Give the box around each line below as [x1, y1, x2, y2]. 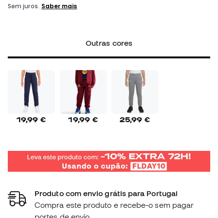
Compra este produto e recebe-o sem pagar [35, 200, 194, 210]
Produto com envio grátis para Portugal [35, 189, 178, 198]
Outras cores [86, 38, 132, 48]
